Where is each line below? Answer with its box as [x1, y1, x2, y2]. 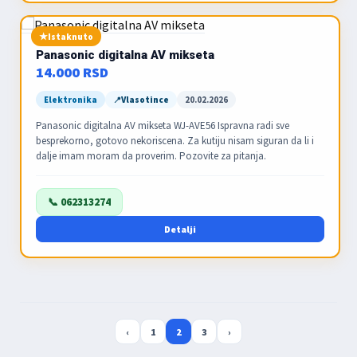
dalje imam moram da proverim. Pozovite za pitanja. [36, 149, 266, 163]
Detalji [164, 223, 196, 235]
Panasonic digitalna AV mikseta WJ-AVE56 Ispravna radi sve [36, 119, 289, 132]
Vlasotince [121, 94, 169, 105]
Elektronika [44, 94, 97, 105]
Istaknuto [48, 30, 93, 42]
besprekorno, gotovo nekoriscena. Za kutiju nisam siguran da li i [36, 134, 314, 147]
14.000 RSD [36, 63, 108, 81]
